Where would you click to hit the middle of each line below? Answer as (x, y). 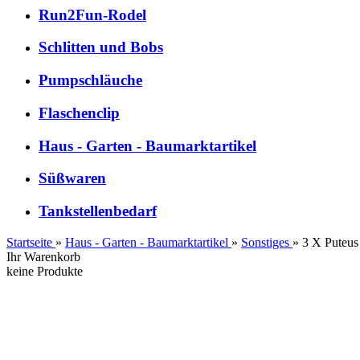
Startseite (29, 242)
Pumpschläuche (90, 80)
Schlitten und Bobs (101, 47)
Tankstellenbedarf (98, 211)
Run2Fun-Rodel (92, 14)
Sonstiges (265, 242)
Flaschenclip (79, 112)
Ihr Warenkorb (43, 256)
